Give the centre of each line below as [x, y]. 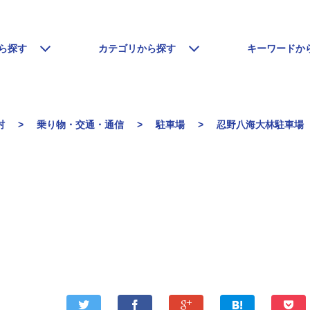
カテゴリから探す [137, 49]
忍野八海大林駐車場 [262, 125]
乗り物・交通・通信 [80, 125]
